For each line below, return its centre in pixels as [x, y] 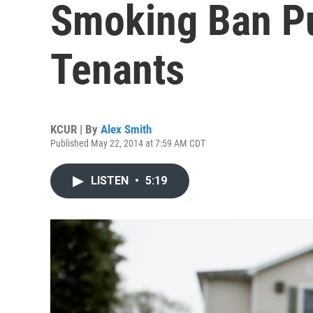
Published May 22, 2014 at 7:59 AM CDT [128, 143]
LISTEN [111, 181]
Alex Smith [126, 129]
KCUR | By [75, 129]
